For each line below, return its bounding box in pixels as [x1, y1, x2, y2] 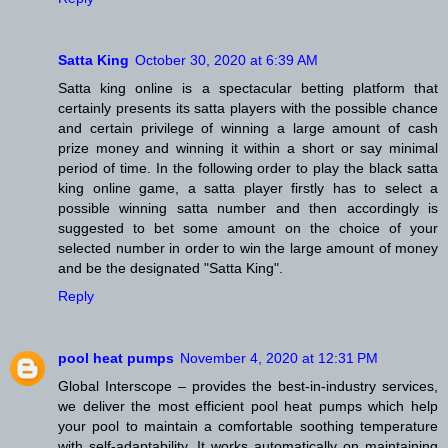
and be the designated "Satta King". [58, 259, 283, 276]
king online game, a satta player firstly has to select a [58, 179, 438, 196]
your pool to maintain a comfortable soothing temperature [58, 417, 438, 434]
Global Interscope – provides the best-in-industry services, [58, 377, 438, 394]
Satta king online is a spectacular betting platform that [58, 79, 438, 96]
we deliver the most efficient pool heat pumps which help [58, 397, 438, 414]
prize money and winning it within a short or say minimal [58, 139, 438, 156]
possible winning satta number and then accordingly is [58, 199, 438, 216]
